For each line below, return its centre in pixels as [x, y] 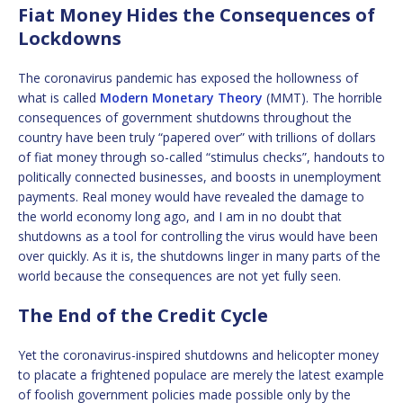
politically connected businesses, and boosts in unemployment [200, 176]
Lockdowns [70, 38]
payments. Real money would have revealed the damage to [191, 196]
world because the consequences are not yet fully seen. [179, 275]
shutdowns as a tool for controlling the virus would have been [198, 236]
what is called [59, 97]
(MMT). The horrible [322, 97]
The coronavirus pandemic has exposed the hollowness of [188, 77]
